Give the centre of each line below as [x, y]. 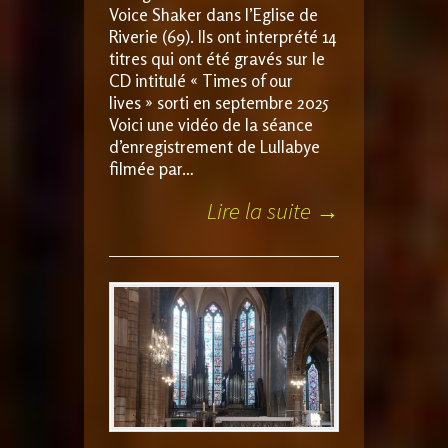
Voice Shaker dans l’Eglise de [213, 15]
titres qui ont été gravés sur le [217, 59]
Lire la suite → [273, 211]
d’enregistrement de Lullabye [214, 147]
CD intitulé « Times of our [201, 81]
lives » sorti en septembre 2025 [219, 103]
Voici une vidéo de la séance [211, 125]
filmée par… [151, 169]
